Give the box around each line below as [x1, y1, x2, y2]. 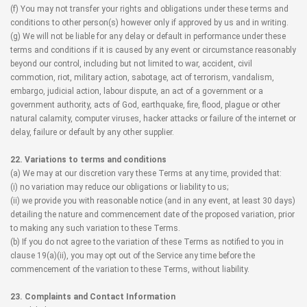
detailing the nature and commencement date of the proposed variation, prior [10, 210, 295, 219]
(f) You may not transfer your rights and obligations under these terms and [10, 4, 288, 14]
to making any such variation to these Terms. [10, 223, 180, 233]
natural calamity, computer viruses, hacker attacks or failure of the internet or [10, 114, 296, 123]
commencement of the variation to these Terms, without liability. [10, 265, 249, 274]
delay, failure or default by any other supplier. [10, 127, 174, 137]
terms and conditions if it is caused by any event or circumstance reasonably [10, 45, 296, 55]
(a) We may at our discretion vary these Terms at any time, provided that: [10, 169, 282, 178]
